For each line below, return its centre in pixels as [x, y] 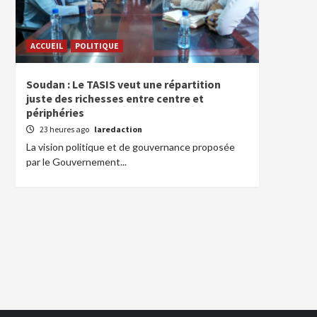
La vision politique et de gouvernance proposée [131, 147]
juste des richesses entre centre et [115, 98]
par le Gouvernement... [76, 162]
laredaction [118, 129]
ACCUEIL [47, 46]
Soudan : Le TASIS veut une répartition [123, 84]
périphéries [55, 113]
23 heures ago [65, 129]
